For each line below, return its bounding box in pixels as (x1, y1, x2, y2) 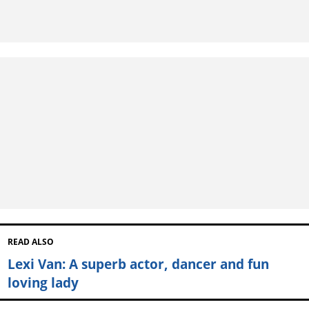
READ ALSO (7, 236, 54, 247)
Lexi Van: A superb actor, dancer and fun (7, 254, 269, 273)
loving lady (7, 272, 79, 292)
